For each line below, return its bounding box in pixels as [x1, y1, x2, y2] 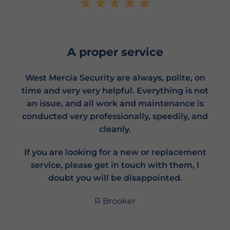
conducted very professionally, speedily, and [22, 111, 208, 122]
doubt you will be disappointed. [48, 173, 182, 183]
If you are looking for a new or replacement [24, 147, 206, 158]
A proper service [67, 45, 163, 60]
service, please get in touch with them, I [31, 160, 199, 170]
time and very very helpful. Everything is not [22, 86, 208, 96]
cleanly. [99, 124, 131, 135]
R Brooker [94, 196, 136, 206]
